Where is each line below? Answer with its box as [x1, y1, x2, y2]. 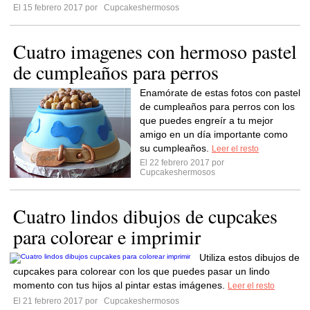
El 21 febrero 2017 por [13, 296, 102, 306]
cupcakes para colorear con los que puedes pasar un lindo [13, 266, 270, 277]
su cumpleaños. [140, 143, 212, 154]
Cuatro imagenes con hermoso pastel [13, 38, 297, 64]
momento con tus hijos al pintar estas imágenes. [13, 280, 228, 291]
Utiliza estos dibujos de [199, 252, 300, 263]
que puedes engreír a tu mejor [140, 115, 273, 126]
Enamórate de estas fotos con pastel [140, 87, 300, 98]
